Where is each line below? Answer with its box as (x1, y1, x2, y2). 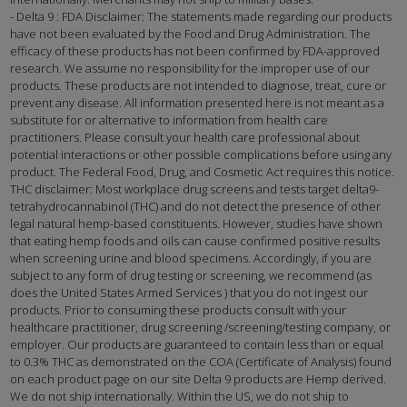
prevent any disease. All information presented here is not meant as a (10, 94, 385, 112)
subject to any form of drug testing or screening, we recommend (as (10, 267, 372, 284)
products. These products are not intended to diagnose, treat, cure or (10, 77, 387, 94)
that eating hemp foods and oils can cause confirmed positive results (10, 233, 381, 250)
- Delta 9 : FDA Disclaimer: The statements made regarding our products (10, 8, 392, 25)
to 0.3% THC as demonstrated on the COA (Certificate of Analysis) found (10, 353, 392, 371)
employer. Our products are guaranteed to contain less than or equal (10, 336, 384, 353)
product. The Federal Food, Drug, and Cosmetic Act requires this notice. (10, 164, 395, 181)
